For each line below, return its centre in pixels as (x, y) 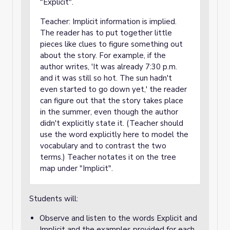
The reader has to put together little (106, 33)
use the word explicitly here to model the (114, 135)
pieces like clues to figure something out (111, 44)
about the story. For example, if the (103, 55)
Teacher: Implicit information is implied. (108, 22)
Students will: (54, 199)
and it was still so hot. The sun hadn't (106, 78)
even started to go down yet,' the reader (113, 89)
